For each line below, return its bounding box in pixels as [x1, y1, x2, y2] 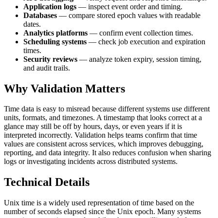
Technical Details [4, 176, 90, 189]
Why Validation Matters [4, 82, 125, 95]
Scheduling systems [23, 37, 87, 46]
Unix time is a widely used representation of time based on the [4, 199, 194, 207]
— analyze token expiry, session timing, [77, 54, 201, 63]
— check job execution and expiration [87, 37, 205, 46]
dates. [23, 19, 41, 28]
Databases [23, 11, 57, 19]
